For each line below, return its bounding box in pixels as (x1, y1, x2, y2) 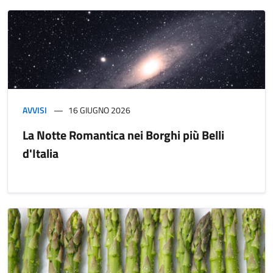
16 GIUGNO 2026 (68, 104, 130, 117)
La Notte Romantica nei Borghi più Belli (23, 126, 224, 145)
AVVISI (23, 104, 47, 117)
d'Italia (23, 144, 58, 163)
